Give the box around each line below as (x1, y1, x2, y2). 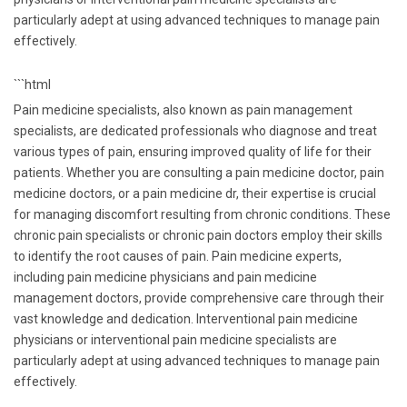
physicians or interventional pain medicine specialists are (14, 333, 337, 347)
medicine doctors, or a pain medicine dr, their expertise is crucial (14, 186, 376, 201)
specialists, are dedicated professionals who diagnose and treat (14, 124, 377, 138)
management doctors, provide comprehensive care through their (14, 291, 384, 305)
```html (14, 77, 51, 92)
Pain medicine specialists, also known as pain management (14, 103, 352, 117)
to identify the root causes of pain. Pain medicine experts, (14, 249, 342, 263)
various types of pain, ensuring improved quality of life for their (14, 144, 372, 159)
